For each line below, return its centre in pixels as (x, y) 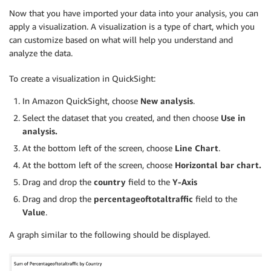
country (110, 181)
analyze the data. (41, 53)
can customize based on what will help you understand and (121, 39)
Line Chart (197, 148)
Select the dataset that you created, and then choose (122, 117)
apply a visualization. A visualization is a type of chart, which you (132, 26)
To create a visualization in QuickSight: (82, 78)
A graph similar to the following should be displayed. (109, 234)
